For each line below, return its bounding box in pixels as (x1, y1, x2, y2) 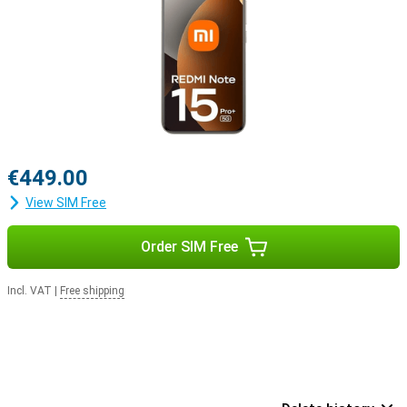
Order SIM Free (140, 238, 238, 255)
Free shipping (60, 284, 124, 297)
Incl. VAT (7, 284, 52, 297)
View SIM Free (25, 195, 106, 210)
